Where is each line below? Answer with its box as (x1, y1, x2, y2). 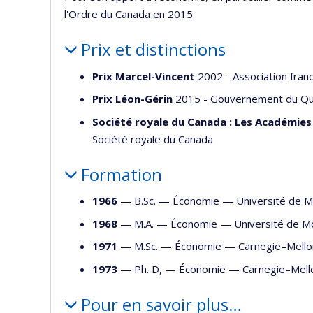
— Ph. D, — (117, 261, 179, 276)
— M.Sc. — (117, 239, 175, 253)
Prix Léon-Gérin (92, 92, 173, 105)
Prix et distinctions (80, 38, 226, 61)
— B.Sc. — (117, 194, 173, 208)
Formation (80, 162, 162, 186)
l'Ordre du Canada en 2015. (64, 7, 195, 21)
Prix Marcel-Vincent (92, 68, 195, 83)
